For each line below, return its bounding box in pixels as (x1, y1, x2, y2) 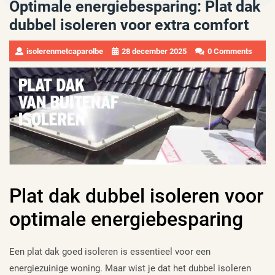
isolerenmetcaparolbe (26, 46, 103, 56)
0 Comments (207, 46, 252, 56)
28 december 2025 (122, 46, 187, 56)
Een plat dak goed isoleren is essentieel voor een (9, 246, 211, 258)
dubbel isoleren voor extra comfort (9, 15, 249, 34)
